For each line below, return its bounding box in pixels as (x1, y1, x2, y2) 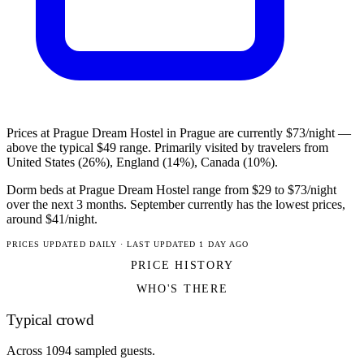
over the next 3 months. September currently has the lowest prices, (6, 197, 345, 212)
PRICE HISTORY (130, 258, 234, 272)
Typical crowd (6, 310, 94, 328)
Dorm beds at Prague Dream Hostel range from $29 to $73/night (6, 183, 336, 197)
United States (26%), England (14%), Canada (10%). (6, 155, 278, 170)
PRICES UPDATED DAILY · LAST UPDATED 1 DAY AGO (6, 240, 249, 249)
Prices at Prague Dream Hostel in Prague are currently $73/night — (6, 126, 351, 141)
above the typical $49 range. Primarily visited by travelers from (6, 141, 328, 155)
